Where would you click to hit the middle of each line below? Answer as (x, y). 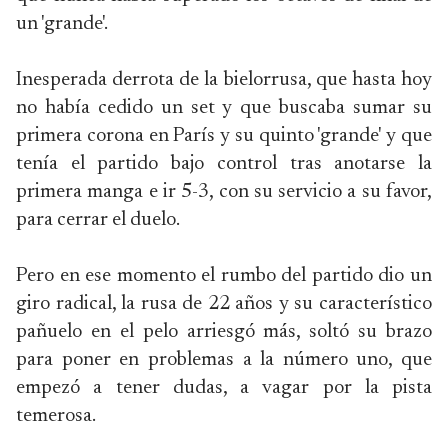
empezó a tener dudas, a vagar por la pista (224, 388)
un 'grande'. (62, 24)
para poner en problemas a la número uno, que (224, 360)
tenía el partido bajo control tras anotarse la (224, 164)
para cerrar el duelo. (98, 220)
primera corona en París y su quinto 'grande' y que (224, 136)
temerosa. (56, 416)
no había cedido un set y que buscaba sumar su (224, 108)
